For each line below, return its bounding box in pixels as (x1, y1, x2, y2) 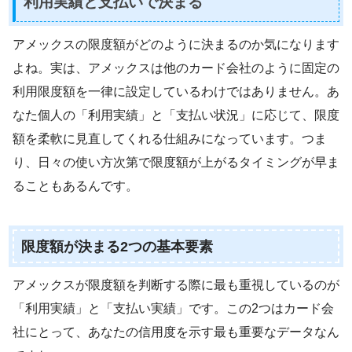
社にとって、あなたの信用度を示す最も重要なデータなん (13, 324, 339, 339)
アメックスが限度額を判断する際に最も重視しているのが (13, 277, 339, 291)
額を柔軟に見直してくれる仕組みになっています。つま (13, 131, 327, 145)
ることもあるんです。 (13, 178, 138, 192)
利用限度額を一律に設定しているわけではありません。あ (13, 84, 339, 98)
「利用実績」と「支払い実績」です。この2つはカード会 (13, 301, 334, 315)
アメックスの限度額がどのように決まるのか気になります (13, 37, 339, 51)
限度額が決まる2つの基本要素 (20, 238, 213, 255)
